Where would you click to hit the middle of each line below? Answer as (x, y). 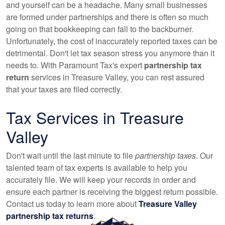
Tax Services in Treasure (95, 117)
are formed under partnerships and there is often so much (107, 17)
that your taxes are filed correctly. (64, 89)
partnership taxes (165, 155)
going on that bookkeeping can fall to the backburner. (100, 29)
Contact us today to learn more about (72, 204)
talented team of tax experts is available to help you (97, 167)
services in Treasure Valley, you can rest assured (117, 77)
